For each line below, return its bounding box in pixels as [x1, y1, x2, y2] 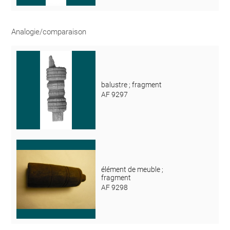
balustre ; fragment [101, 80, 162, 89]
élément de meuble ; [101, 165, 163, 174]
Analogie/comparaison [11, 27, 87, 36]
